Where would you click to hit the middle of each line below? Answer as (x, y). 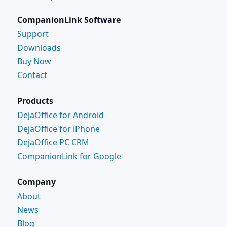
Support (33, 34)
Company (36, 182)
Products (35, 101)
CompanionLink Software (69, 20)
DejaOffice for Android (60, 115)
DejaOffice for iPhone (58, 128)
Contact (32, 75)
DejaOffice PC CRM (53, 142)
